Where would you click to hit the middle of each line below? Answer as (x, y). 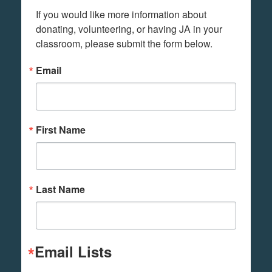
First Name (61, 130)
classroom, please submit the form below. (124, 44)
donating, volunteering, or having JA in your (129, 29)
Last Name (60, 189)
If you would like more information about (121, 15)
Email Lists (73, 252)
